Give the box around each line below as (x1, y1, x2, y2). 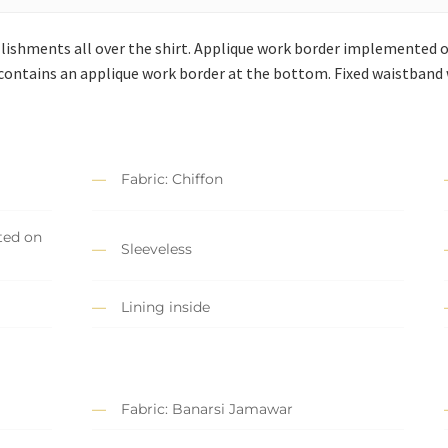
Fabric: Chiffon (121, 169, 223, 188)
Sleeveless (121, 239, 192, 258)
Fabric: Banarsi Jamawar (121, 400, 293, 419)
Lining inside (121, 298, 210, 317)
